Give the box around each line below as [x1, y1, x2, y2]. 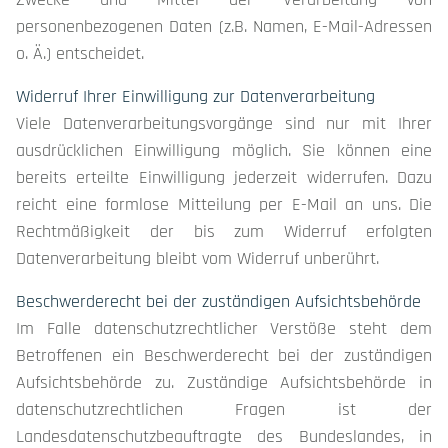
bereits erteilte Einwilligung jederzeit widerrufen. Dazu [16, 166, 432, 189]
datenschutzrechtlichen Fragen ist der [16, 398, 432, 421]
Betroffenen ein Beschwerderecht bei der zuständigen [16, 344, 432, 367]
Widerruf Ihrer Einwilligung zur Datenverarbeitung [16, 85, 375, 108]
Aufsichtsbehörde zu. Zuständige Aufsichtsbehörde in [16, 371, 432, 394]
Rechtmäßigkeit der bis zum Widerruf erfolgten [16, 220, 432, 243]
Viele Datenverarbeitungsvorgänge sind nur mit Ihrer [16, 112, 432, 135]
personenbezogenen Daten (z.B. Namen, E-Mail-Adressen [16, 15, 432, 38]
